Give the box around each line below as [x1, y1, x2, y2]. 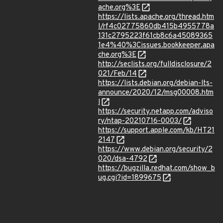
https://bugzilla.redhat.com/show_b [98, 164, 215, 173]
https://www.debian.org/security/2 [98, 145, 213, 154]
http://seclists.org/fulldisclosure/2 [98, 60, 212, 69]
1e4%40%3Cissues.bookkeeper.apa [98, 41, 215, 50]
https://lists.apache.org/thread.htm [98, 12, 214, 22]
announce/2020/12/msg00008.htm [98, 88, 214, 98]
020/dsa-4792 [98, 154, 147, 164]
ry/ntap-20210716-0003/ [98, 116, 182, 126]
